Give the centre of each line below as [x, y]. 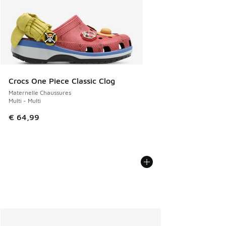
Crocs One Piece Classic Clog [62, 81]
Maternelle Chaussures [40, 93]
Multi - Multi [25, 101]
